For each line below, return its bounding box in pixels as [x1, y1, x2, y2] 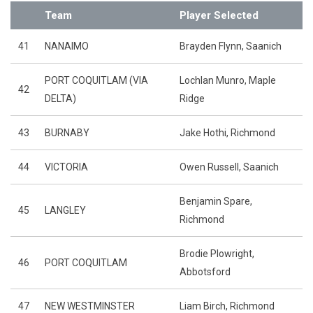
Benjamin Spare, [180, 196, 252, 207]
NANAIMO [45, 41, 89, 52]
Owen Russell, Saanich [180, 161, 279, 173]
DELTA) [45, 93, 76, 104]
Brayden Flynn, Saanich [180, 41, 282, 52]
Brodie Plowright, [180, 248, 254, 259]
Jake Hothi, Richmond [180, 127, 275, 138]
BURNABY [45, 127, 89, 138]
